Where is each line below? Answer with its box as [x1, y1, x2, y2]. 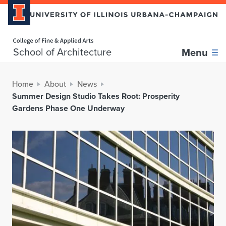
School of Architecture [13, 44, 111, 60]
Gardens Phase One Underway [12, 102, 125, 115]
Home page [13, 28, 31, 40]
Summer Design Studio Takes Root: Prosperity [12, 90, 180, 102]
